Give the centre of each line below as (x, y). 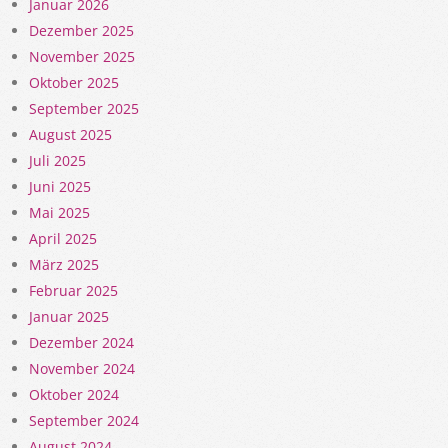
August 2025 (70, 135)
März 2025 (64, 265)
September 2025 (84, 109)
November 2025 (82, 57)
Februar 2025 (73, 291)
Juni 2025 (60, 187)
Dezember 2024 (81, 343)
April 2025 (63, 239)
